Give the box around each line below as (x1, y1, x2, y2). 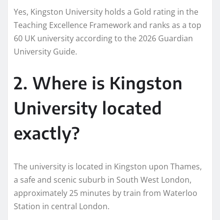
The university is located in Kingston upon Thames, (14, 161, 202, 172)
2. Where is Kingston (14, 72, 183, 93)
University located (14, 97, 162, 118)
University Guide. (14, 46, 77, 57)
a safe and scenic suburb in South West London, (14, 174, 192, 185)
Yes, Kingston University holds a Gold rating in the (14, 6, 198, 17)
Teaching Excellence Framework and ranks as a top (14, 19, 201, 30)
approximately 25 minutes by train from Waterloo (14, 187, 197, 198)
